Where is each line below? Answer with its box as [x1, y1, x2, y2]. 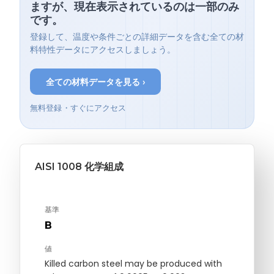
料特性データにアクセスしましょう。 [30, 44, 176, 56]
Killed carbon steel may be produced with [45, 257, 222, 270]
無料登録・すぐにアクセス [30, 103, 127, 113]
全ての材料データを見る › [45, 76, 146, 87]
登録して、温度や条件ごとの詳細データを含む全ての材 [30, 31, 244, 43]
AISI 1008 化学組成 [35, 161, 124, 173]
